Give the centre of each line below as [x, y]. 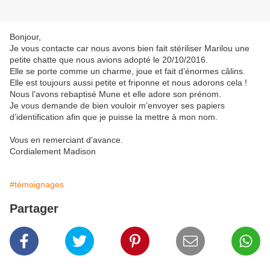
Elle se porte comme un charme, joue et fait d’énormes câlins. [127, 71]
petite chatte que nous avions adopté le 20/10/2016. [109, 60]
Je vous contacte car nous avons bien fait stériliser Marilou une [130, 49]
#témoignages [37, 185]
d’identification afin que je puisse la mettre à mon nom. [114, 117]
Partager [34, 209]
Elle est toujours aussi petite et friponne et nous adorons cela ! [128, 83]
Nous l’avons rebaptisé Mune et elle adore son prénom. [117, 94]
